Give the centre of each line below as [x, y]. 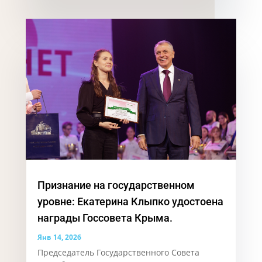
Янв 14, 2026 [59, 237]
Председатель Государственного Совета [118, 252]
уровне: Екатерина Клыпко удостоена [130, 201]
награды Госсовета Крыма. [105, 218]
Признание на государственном [116, 185]
